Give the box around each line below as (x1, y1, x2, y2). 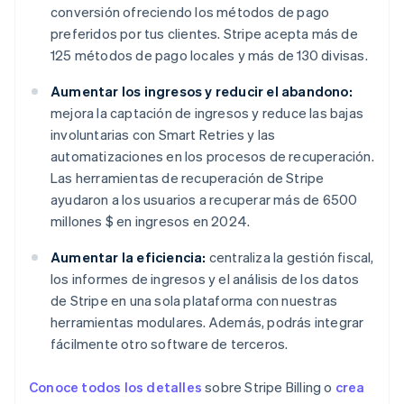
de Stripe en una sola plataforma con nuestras (50, 291, 338, 310)
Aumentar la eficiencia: (50, 248, 207, 267)
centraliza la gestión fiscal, (206, 248, 374, 267)
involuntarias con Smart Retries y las (50, 125, 276, 144)
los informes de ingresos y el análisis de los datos (50, 270, 360, 289)
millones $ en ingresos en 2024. (50, 212, 251, 231)
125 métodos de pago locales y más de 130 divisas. (50, 46, 368, 65)
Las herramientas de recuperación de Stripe (50, 169, 325, 188)
